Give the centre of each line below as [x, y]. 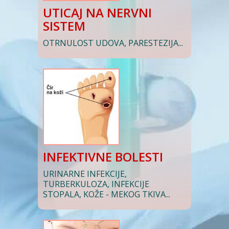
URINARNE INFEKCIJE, [85, 174]
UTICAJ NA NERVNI [97, 13]
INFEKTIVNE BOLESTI [103, 157]
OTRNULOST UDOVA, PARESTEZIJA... [113, 43]
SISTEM [64, 26]
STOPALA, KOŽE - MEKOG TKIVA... [107, 194]
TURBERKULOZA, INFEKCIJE [96, 184]
